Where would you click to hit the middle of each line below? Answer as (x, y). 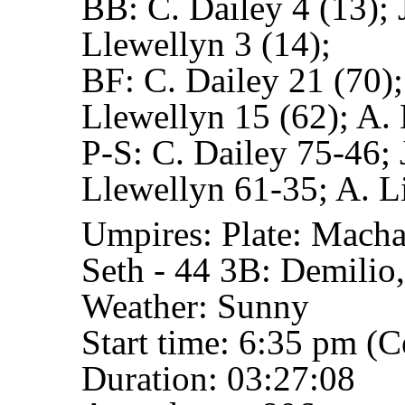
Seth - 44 (146, 269)
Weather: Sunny (195, 306)
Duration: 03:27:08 (218, 378)
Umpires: (151, 233)
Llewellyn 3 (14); (206, 43)
